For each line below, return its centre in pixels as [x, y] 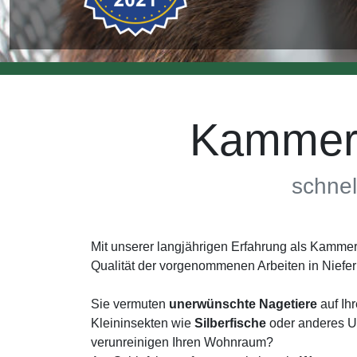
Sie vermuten [130, 304]
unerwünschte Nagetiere [243, 304]
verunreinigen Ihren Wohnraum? [182, 342]
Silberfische [230, 323]
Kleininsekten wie [143, 323]
